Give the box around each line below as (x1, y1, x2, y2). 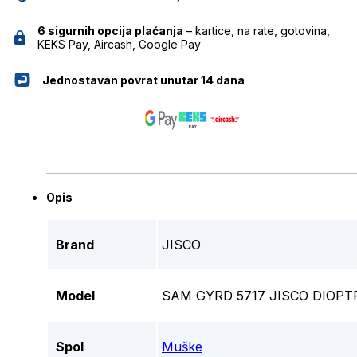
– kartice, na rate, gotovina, (182, 23, 330, 37)
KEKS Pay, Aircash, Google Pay (37, 37, 201, 51)
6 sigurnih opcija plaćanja (37, 23, 183, 37)
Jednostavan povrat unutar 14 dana (42, 73, 245, 87)
